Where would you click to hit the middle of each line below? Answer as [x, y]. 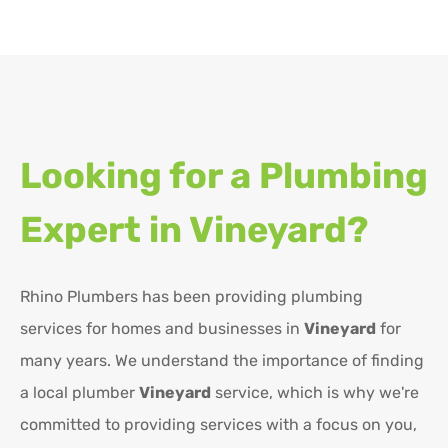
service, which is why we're [315, 393]
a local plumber [79, 393]
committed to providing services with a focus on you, [218, 425]
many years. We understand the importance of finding [222, 361]
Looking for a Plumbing [224, 176]
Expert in [104, 230]
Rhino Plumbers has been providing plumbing [191, 297]
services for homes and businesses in [162, 329]
